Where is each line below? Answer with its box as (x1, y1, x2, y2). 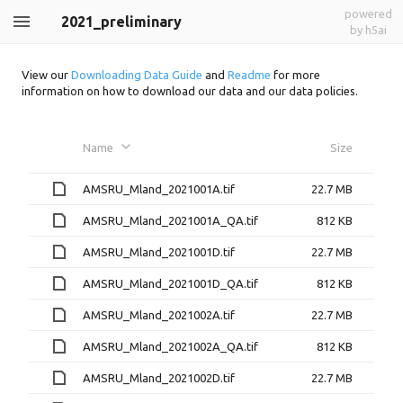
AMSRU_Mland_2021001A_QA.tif (83, 213, 258, 227)
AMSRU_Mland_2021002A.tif (83, 308, 235, 321)
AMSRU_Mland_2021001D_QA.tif (83, 276, 258, 290)
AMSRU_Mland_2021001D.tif (83, 245, 235, 258)
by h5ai (350, 23, 387, 36)
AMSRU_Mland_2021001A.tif (83, 182, 235, 195)
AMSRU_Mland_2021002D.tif (83, 371, 235, 384)
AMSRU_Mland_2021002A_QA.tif (83, 339, 258, 353)
